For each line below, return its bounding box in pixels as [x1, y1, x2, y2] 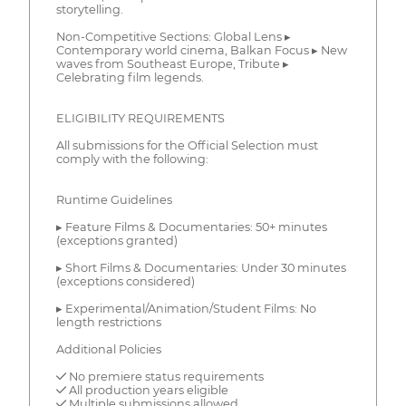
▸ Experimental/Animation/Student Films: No [55, 302, 316, 316]
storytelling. [55, 3, 123, 17]
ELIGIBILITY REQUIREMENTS [55, 111, 225, 126]
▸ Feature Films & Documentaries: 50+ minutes [55, 220, 327, 235]
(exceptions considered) [55, 275, 195, 289]
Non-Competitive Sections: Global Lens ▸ [55, 30, 291, 44]
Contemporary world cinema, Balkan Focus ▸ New [55, 43, 347, 58]
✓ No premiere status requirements [55, 370, 264, 384]
